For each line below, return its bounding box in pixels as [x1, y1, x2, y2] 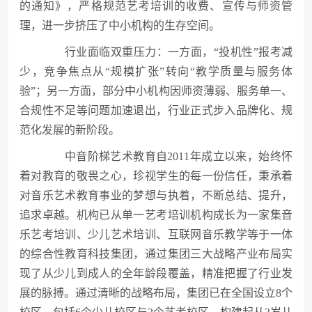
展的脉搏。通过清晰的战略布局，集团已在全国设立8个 [19, 287, 292, 299]
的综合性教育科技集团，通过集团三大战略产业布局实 [19, 248, 292, 260]
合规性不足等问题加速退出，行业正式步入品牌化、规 [19, 104, 292, 116]
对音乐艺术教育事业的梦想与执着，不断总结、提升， [19, 189, 292, 201]
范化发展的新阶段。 [19, 124, 120, 136]
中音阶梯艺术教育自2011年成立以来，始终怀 [42, 150, 292, 162]
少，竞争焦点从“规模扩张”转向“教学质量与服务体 [19, 65, 292, 77]
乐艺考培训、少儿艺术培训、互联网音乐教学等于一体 [19, 228, 292, 240]
